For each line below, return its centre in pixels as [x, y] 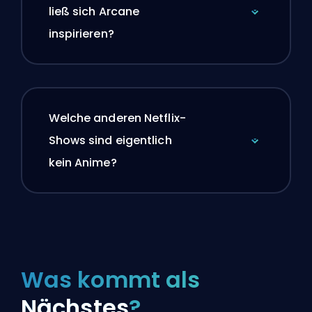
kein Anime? [83, 163]
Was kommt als [111, 279]
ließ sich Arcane [94, 12]
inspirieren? [81, 34]
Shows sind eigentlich [110, 141]
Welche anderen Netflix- [117, 118]
